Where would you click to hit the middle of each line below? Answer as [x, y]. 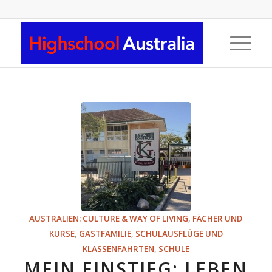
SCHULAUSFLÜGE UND [179, 234]
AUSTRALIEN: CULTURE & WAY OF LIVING [109, 219]
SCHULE [174, 249]
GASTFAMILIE [105, 234]
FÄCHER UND [218, 219]
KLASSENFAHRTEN [118, 249]
